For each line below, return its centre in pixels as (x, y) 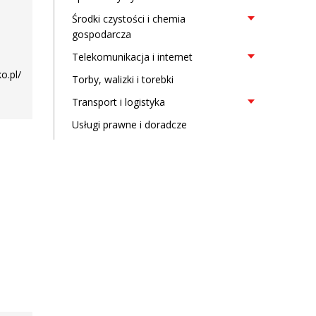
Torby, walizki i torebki (123, 79)
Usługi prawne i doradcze (129, 124)
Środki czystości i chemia (129, 19)
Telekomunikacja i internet (132, 57)
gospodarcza (102, 34)
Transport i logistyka (119, 102)
